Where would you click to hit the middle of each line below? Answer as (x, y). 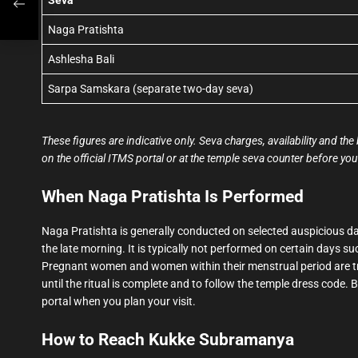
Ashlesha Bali (81, 59)
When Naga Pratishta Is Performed (173, 196)
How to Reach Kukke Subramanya (168, 339)
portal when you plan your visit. (119, 301)
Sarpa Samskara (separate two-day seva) (151, 88)
